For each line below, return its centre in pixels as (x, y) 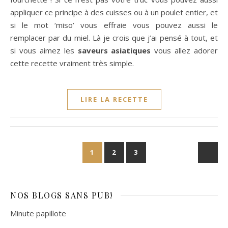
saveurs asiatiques (114, 50)
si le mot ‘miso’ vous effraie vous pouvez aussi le (114, 25)
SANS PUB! (89, 195)
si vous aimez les (44, 50)
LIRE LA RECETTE (114, 99)
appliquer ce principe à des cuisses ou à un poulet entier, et (114, 12)
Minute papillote (38, 213)
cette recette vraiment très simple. (72, 63)
